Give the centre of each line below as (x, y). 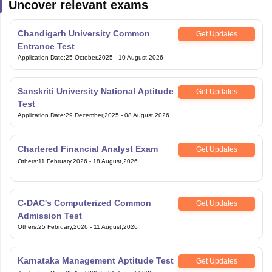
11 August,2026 (115, 223)
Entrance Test (46, 42)
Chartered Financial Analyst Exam (87, 145)
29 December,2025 (92, 111)
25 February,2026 (63, 223)
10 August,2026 (141, 53)
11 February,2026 (63, 157)
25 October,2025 (89, 53)
